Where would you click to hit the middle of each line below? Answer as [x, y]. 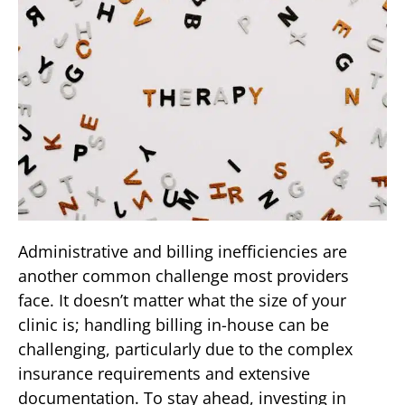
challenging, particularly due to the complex [185, 349]
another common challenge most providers [184, 276]
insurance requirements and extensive [164, 374]
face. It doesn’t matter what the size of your [182, 301]
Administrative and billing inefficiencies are [183, 252]
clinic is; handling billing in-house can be [174, 325]
